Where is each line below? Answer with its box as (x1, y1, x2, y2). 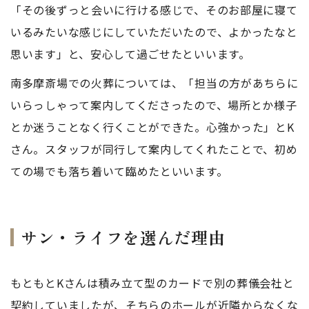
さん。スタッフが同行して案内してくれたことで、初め (10, 141, 298, 157)
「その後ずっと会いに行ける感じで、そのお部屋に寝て (10, 1, 298, 18)
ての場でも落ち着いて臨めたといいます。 (10, 163, 228, 179)
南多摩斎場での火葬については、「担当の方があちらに (10, 74, 299, 91)
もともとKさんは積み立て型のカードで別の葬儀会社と (10, 275, 295, 291)
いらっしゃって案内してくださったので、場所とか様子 (10, 97, 297, 113)
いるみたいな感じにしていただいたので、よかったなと (10, 23, 298, 40)
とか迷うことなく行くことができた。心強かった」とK (10, 119, 295, 135)
